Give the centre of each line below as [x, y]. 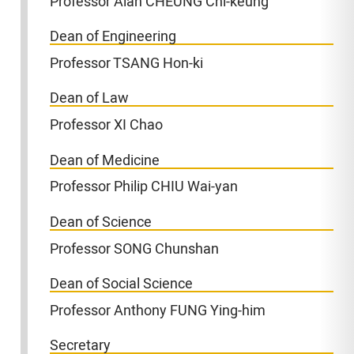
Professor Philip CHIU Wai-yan [144, 187]
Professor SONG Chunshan [135, 249]
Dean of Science [101, 222]
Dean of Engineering [113, 37]
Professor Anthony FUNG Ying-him [158, 311]
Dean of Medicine [105, 160]
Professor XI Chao [107, 126]
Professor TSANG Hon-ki [127, 64]
